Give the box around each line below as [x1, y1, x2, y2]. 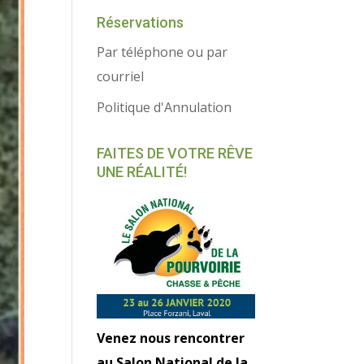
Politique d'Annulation [97, 98, 232, 116]
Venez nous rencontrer [97, 329, 245, 348]
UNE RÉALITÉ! [97, 163, 188, 180]
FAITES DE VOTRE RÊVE [97, 145, 253, 162]
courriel [97, 67, 145, 85]
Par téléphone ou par [97, 43, 228, 61]
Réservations [97, 14, 184, 31]
